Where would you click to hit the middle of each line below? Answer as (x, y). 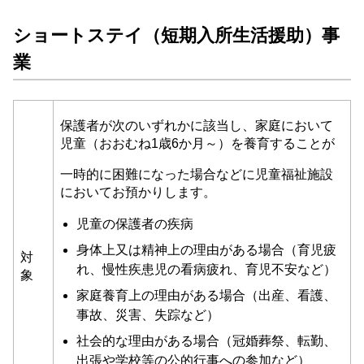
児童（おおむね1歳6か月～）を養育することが (197, 143)
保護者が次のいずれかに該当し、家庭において (197, 126)
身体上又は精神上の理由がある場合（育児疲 (206, 250)
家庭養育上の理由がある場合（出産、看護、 (206, 295)
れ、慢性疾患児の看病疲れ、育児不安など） (206, 269)
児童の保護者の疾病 (135, 224)
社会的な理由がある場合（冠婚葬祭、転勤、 (206, 341)
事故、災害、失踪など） (148, 315)
